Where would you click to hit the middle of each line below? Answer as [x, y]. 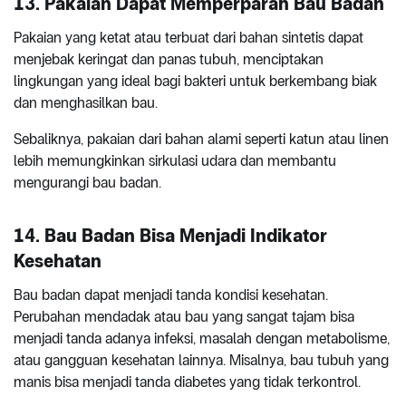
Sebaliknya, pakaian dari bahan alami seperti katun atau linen [201, 139]
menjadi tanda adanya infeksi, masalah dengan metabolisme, [202, 338]
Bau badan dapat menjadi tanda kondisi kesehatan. [171, 295]
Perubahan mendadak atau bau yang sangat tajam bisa [184, 316]
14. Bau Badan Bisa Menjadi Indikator [170, 235]
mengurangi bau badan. [87, 182]
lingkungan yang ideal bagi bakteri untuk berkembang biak [195, 81]
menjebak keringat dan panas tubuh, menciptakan [169, 59]
